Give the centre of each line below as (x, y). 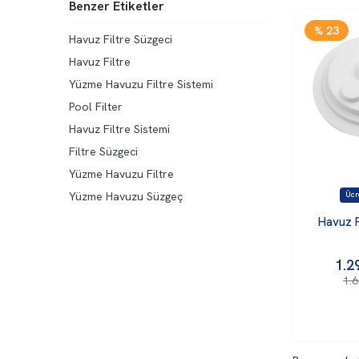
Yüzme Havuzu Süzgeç (126, 196)
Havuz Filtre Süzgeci (121, 39)
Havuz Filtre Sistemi (119, 129)
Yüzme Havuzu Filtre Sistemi (141, 84)
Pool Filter (96, 106)
